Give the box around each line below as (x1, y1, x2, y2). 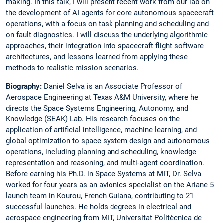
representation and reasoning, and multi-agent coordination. (6, 158, 204, 168)
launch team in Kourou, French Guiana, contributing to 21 (6, 191, 194, 201)
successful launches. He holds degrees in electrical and (6, 202, 191, 212)
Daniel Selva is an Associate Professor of (44, 82, 182, 91)
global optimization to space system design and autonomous (6, 136, 210, 146)
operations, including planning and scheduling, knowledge (6, 147, 196, 157)
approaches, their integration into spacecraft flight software (6, 41, 204, 50)
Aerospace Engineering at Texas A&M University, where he (6, 93, 198, 102)
